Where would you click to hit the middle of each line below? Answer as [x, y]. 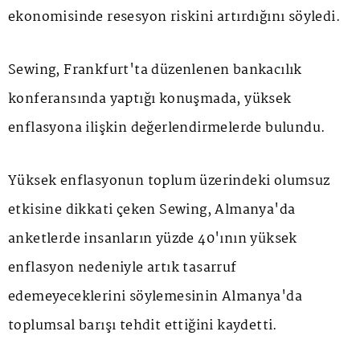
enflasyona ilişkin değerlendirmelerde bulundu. [167, 128]
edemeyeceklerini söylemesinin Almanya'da [155, 297]
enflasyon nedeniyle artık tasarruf [123, 268]
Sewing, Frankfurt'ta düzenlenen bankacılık [155, 70]
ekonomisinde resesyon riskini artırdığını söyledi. [174, 17]
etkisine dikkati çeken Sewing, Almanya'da [152, 210]
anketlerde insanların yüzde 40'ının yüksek [153, 239]
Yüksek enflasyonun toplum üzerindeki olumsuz [169, 181]
